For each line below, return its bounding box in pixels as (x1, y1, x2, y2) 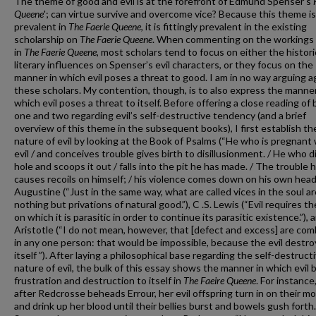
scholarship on (14, 33, 80, 45)
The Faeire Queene (183, 274, 256, 286)
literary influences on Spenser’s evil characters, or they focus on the (14, 59, 313, 71)
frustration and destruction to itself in (14, 274, 183, 286)
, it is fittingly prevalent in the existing (141, 20, 307, 32)
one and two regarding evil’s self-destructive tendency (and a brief (14, 109, 306, 121)
